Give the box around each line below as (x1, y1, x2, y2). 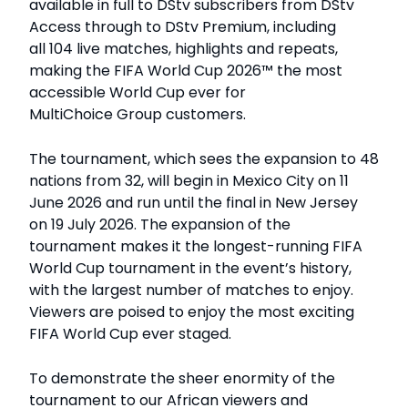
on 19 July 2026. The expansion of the (29, 214, 291, 236)
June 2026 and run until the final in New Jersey (29, 192, 358, 214)
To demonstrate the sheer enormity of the (29, 368, 335, 390)
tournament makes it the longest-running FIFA (29, 236, 362, 258)
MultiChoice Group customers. (29, 104, 246, 126)
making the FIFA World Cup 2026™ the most (29, 60, 342, 82)
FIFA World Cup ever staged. (29, 323, 231, 345)
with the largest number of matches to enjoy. (29, 280, 353, 301)
